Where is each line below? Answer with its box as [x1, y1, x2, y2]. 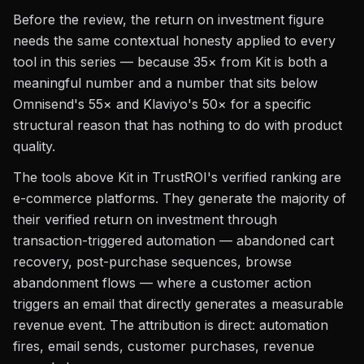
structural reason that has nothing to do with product [13, 117, 342, 133]
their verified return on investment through [13, 211, 277, 227]
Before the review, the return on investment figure [13, 11, 324, 28]
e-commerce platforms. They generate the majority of [13, 190, 346, 206]
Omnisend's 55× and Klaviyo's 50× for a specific [13, 96, 311, 112]
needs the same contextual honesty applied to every [13, 32, 336, 49]
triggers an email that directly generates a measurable [13, 296, 344, 312]
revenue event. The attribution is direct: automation [13, 317, 328, 333]
